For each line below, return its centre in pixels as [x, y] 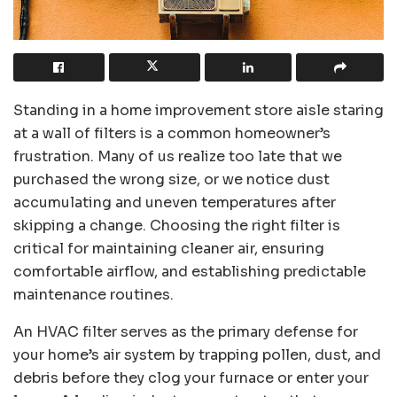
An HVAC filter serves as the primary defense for [186, 331]
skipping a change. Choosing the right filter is [177, 225]
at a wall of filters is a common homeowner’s [172, 133]
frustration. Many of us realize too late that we [178, 156]
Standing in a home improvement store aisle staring [198, 110]
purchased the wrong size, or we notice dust [171, 179]
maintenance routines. [93, 294]
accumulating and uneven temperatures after [175, 202]
